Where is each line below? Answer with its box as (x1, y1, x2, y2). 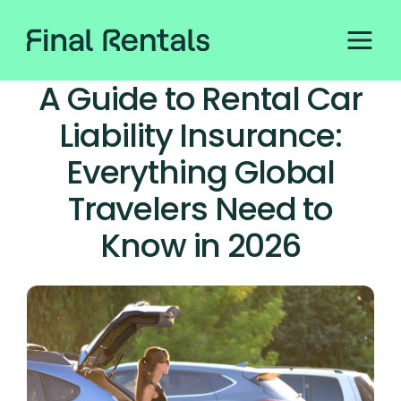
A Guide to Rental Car (38, 76, 363, 122)
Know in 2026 (99, 223, 302, 269)
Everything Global (65, 149, 336, 195)
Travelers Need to (67, 186, 334, 232)
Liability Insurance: (59, 113, 342, 158)
